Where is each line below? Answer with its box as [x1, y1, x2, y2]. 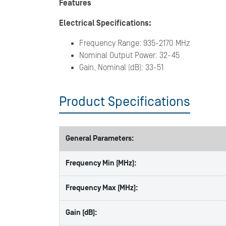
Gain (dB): [66, 208, 97, 217]
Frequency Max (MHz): [66, 184, 138, 192]
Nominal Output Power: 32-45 [79, 51, 180, 60]
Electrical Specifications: [59, 19, 151, 28]
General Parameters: [66, 134, 134, 143]
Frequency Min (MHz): [66, 159, 137, 167]
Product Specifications [59, 94, 190, 109]
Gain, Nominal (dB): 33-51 [79, 63, 163, 72]
